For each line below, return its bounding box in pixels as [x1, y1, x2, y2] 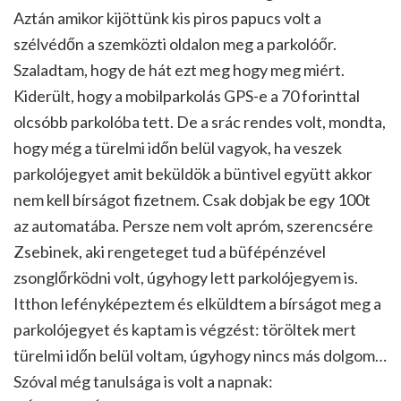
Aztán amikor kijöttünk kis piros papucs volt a [13, 8, 321, 29]
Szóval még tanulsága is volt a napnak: [13, 371, 273, 392]
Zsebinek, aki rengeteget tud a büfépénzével [13, 242, 326, 262]
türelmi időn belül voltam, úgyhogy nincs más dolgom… [13, 346, 387, 366]
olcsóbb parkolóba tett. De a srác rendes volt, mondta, [13, 112, 386, 132]
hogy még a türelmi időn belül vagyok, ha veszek [13, 138, 342, 158]
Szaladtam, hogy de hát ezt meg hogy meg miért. [13, 60, 345, 81]
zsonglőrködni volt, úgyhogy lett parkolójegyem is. [13, 268, 358, 288]
